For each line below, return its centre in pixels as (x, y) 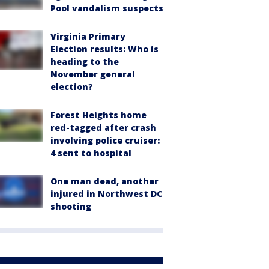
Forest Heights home (98, 115)
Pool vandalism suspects (107, 8)
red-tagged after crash (103, 128)
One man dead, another (104, 181)
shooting (71, 206)
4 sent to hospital (91, 153)
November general (93, 74)
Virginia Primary (88, 36)
